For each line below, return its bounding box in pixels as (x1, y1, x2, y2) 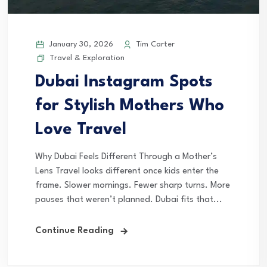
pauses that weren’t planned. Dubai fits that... (35, 195, 222, 205)
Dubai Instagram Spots (35, 74, 213, 91)
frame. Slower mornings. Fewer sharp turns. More (35, 181, 230, 191)
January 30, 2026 (46, 41, 113, 49)
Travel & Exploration (49, 54, 125, 63)
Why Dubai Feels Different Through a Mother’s (35, 153, 217, 162)
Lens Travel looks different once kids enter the (35, 167, 219, 176)
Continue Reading (35, 226, 114, 236)
